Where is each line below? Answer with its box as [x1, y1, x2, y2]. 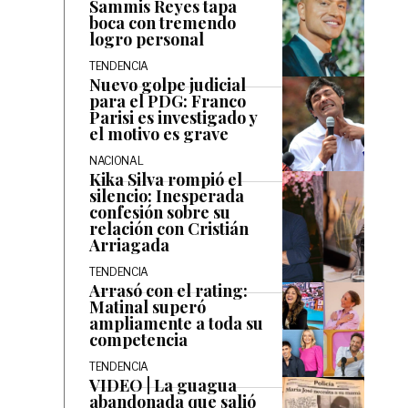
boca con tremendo [89, 12, 236, 34]
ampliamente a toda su [89, 312, 263, 334]
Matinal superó [89, 296, 206, 318]
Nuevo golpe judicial [89, 74, 246, 96]
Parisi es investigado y [89, 107, 257, 128]
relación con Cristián [89, 218, 249, 240]
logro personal [89, 28, 204, 50]
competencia [89, 329, 188, 351]
